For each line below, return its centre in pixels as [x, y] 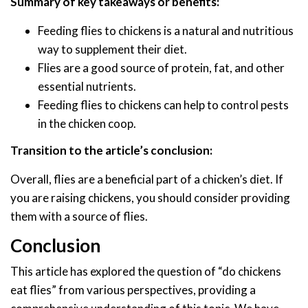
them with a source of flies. [79, 216]
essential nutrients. [87, 87]
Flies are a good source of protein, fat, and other [161, 68]
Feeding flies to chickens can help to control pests [163, 105]
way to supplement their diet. [112, 49]
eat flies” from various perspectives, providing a [133, 289]
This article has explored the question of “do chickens [146, 271]
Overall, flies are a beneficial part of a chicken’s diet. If [147, 179]
